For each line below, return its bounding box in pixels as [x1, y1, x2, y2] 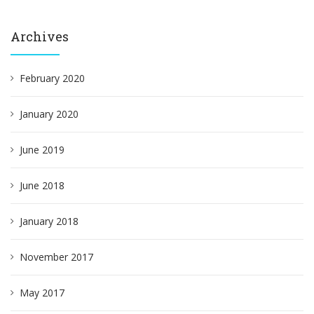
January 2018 [20, 214, 78, 228]
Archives [11, 28, 69, 45]
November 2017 [20, 250, 93, 264]
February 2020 [20, 71, 85, 85]
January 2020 [20, 107, 78, 121]
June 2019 [20, 143, 64, 156]
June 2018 [20, 179, 64, 192]
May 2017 [20, 286, 64, 299]
